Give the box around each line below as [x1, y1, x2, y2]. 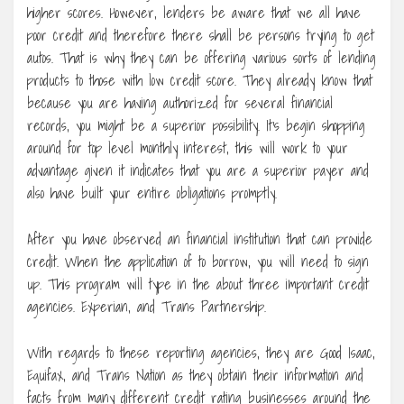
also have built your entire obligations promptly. [27, 180, 277, 205]
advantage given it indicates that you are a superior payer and [27, 158, 369, 182]
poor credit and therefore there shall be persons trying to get [27, 23, 374, 47]
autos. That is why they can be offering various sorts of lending [27, 45, 376, 69]
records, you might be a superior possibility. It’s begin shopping [27, 113, 365, 137]
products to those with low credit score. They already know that [27, 68, 372, 92]
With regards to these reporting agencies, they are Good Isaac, [27, 340, 375, 364]
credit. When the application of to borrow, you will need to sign [27, 249, 369, 273]
